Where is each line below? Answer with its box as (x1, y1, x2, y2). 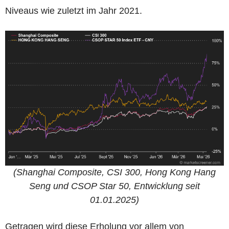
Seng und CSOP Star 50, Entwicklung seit (29, 180, 200, 191)
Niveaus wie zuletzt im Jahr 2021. (5, 6, 142, 16)
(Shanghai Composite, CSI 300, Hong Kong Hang (13, 167, 216, 177)
